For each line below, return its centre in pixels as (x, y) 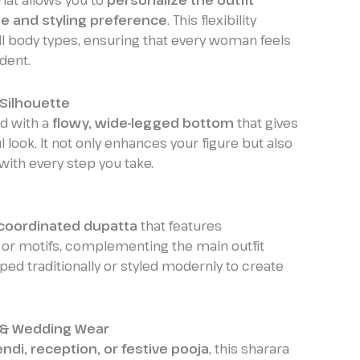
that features (180, 226)
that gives (266, 123)
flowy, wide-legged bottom (143, 123)
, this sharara (249, 349)
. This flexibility (212, 20)
